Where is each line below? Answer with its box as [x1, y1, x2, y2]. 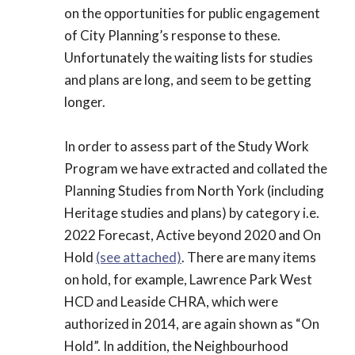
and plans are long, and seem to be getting [64, 71, 311, 88]
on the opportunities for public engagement [64, 4, 320, 21]
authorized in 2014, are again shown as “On [64, 315, 319, 332]
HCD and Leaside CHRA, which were [64, 292, 278, 310]
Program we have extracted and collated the [64, 159, 327, 177]
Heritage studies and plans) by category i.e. [64, 204, 319, 221]
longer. [64, 93, 108, 110]
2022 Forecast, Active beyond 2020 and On [64, 226, 321, 243]
